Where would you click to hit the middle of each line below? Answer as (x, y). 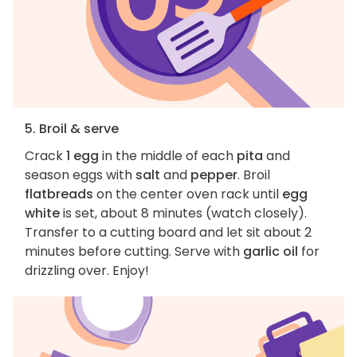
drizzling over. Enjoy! (87, 271)
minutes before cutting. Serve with (134, 252)
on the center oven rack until (188, 194)
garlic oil (271, 252)
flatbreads (59, 194)
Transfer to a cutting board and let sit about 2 (168, 233)
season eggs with (80, 175)
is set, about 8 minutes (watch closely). (183, 214)
